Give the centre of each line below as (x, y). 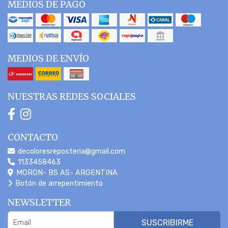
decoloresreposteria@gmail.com (70, 151)
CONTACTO (33, 137)
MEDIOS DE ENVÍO (48, 58)
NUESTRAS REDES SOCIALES (72, 96)
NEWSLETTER (39, 202)
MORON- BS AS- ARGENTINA (66, 173)
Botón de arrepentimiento (58, 183)
